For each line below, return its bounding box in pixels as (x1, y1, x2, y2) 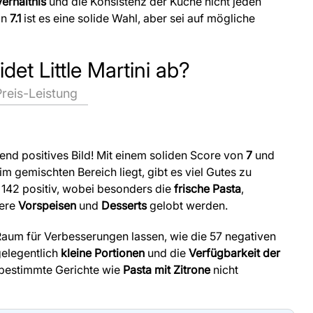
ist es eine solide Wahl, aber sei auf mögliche (21, 11, 255, 26)
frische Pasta (174, 182, 241, 196)
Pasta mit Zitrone (123, 263, 210, 277)
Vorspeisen (18, 198, 76, 213)
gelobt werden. (147, 198, 228, 213)
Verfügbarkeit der (189, 246, 280, 261)
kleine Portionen (61, 246, 145, 261)
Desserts (101, 198, 147, 213)
